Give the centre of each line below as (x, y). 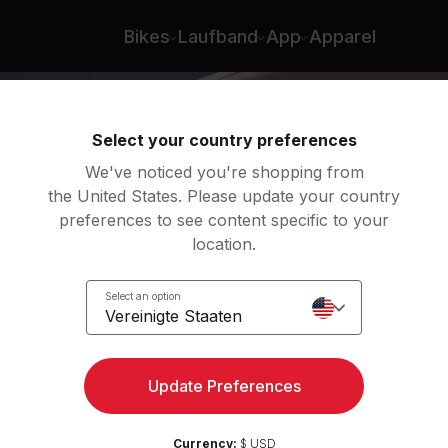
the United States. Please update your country (224, 196)
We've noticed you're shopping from (224, 172)
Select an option (143, 295)
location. (224, 244)
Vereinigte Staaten (173, 315)
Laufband (218, 36)
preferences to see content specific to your (224, 220)
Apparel (342, 36)
